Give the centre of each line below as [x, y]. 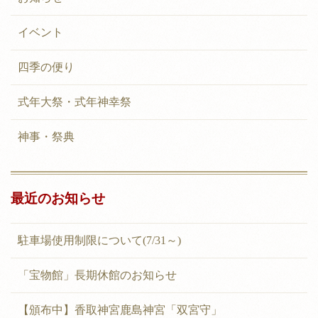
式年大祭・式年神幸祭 [75, 102]
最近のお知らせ [58, 199]
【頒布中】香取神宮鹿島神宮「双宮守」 [120, 310]
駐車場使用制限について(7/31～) [99, 241]
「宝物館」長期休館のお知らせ [97, 275]
